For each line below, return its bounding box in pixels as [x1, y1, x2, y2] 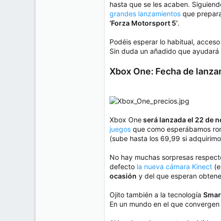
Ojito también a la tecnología [110, 190, 203, 199]
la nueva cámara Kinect [137, 162, 212, 171]
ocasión [110, 172, 137, 181]
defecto [110, 162, 137, 171]
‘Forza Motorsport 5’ [110, 19, 178, 28]
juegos [110, 125, 131, 134]
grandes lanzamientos [110, 9, 181, 18]
